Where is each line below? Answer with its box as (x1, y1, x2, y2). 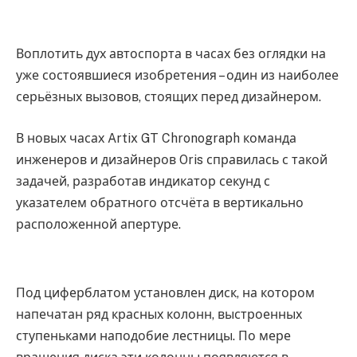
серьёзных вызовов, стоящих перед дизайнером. (16, 89, 321, 105)
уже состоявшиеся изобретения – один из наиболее (16, 68, 339, 84)
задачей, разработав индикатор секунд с (16, 173, 270, 189)
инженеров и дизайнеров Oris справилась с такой (16, 151, 328, 167)
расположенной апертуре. (16, 216, 181, 232)
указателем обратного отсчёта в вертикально (16, 194, 304, 210)
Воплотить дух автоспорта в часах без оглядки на (16, 46, 326, 62)
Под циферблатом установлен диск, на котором (16, 285, 315, 301)
